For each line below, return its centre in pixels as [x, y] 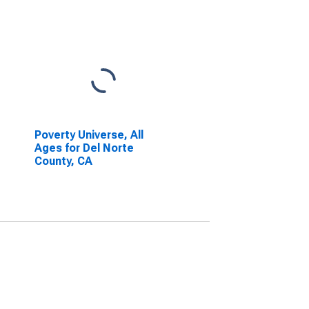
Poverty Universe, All [89, 135]
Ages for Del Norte [84, 148]
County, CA [63, 161]
